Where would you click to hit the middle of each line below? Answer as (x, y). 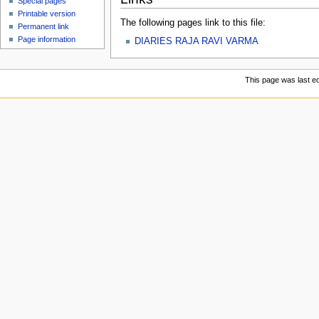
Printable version (47, 14)
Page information (47, 40)
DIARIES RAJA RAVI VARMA (196, 41)
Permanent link (44, 27)
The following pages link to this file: (193, 23)
